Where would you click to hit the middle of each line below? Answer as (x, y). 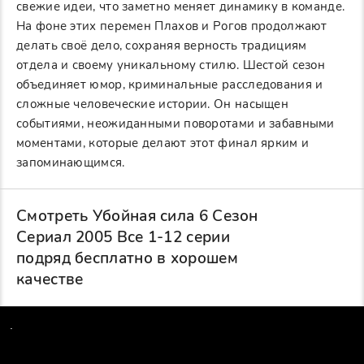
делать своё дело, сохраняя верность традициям (162, 46)
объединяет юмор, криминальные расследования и (170, 85)
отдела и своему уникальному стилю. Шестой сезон (171, 65)
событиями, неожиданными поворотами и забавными (175, 124)
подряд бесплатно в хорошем (127, 259)
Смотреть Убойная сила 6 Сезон (137, 217)
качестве (50, 280)
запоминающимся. (71, 163)
